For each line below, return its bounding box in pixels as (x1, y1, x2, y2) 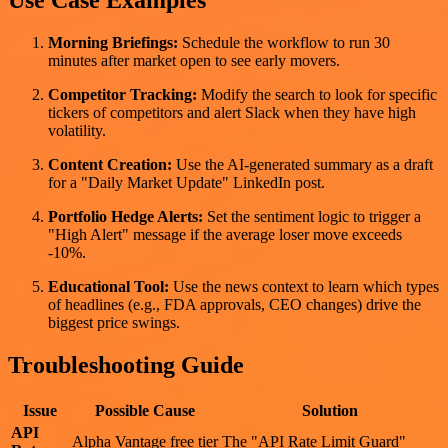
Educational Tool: (48, 277, 169, 295)
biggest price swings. (48, 313, 180, 331)
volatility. (48, 121, 106, 139)
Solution (301, 401, 358, 419)
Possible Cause (95, 401, 195, 419)
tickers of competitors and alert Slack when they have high (48, 103, 416, 121)
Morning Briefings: (48, 33, 178, 51)
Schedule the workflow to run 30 (178, 33, 390, 51)
